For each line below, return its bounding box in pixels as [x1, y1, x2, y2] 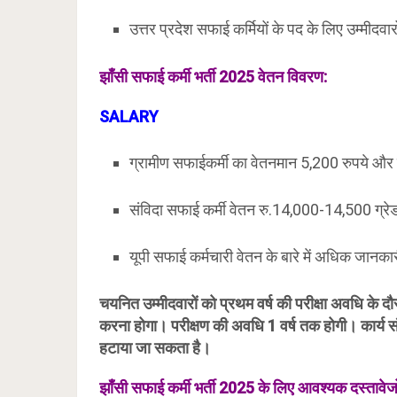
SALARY [99, 106, 159, 126]
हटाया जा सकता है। [99, 339, 211, 358]
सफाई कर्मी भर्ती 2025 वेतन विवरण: [128, 66, 327, 86]
